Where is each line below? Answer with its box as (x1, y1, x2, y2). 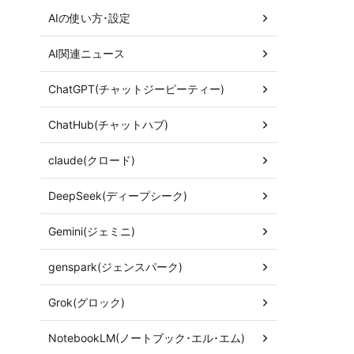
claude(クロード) (48, 153, 135, 167)
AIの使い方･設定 (48, 10, 130, 24)
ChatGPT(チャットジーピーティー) (48, 81, 224, 96)
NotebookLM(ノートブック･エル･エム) (48, 330, 245, 345)
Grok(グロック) (48, 295, 125, 309)
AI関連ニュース (48, 46, 125, 60)
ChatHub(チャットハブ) (48, 117, 168, 131)
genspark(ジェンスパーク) (48, 259, 183, 273)
